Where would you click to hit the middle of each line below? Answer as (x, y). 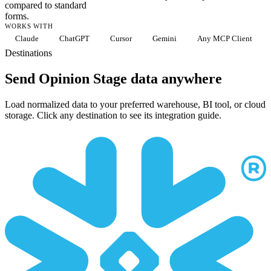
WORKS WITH (29, 26)
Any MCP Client (225, 38)
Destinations (28, 53)
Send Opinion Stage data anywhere (113, 78)
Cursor (121, 38)
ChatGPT (74, 38)
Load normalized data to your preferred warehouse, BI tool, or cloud (135, 104)
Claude (27, 38)
